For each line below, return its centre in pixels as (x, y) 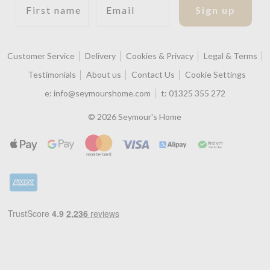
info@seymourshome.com (102, 93)
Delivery (101, 56)
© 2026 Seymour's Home (135, 117)
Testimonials (52, 75)
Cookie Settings (216, 75)
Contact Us (153, 75)
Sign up (215, 10)
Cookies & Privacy (160, 56)
